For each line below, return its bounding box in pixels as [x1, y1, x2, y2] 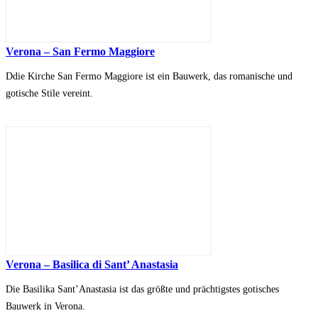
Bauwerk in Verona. [6, 301, 85, 312]
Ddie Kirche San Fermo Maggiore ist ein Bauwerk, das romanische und [6, 71, 292, 82]
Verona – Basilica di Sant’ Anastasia [6, 258, 178, 271]
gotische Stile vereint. [6, 88, 93, 99]
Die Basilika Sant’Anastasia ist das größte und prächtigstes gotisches [6, 284, 279, 295]
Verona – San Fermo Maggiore [6, 45, 155, 58]
